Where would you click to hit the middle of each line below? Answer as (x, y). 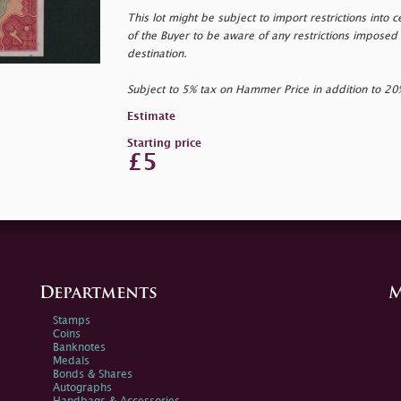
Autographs (82, 388)
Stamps (72, 320)
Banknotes (79, 347)
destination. (157, 54)
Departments (98, 294)
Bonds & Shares (93, 374)
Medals (71, 361)
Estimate (151, 116)
